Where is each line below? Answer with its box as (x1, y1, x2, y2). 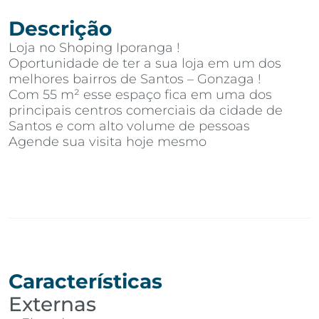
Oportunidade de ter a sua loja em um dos (9, 55, 281, 71)
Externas (9, 292, 96, 317)
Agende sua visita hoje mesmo (9, 133, 206, 150)
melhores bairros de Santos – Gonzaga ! (9, 70, 261, 87)
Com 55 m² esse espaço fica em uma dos (9, 86, 272, 103)
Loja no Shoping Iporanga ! (9, 39, 180, 56)
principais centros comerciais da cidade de (9, 102, 283, 118)
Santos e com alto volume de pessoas (9, 117, 250, 134)
